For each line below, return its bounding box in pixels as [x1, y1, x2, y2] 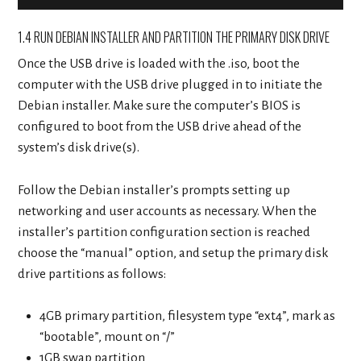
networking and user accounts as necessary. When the [18, 203, 317, 218]
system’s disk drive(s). [18, 140, 140, 156]
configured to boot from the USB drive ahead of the [18, 119, 302, 135]
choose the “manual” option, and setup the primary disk [18, 245, 329, 260]
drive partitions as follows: [18, 266, 167, 281]
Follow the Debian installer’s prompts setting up [18, 182, 291, 197]
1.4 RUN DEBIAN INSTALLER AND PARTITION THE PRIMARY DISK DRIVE [18, 27, 330, 48]
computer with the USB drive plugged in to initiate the [18, 77, 323, 93]
